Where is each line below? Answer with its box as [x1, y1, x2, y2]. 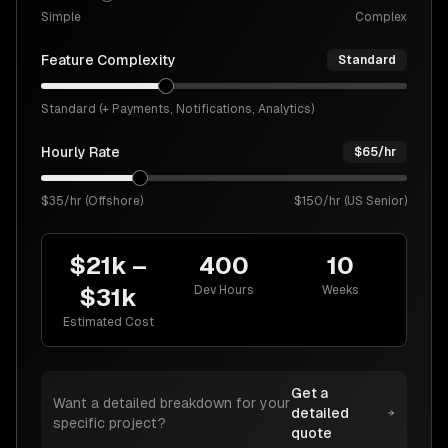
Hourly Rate [41, 144, 120, 160]
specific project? [53, 415, 166, 431]
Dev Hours [194, 283, 254, 297]
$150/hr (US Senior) [294, 194, 407, 208]
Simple [41, 10, 81, 24]
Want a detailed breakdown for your [53, 395, 290, 411]
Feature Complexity [41, 52, 176, 68]
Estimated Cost [62, 315, 154, 329]
